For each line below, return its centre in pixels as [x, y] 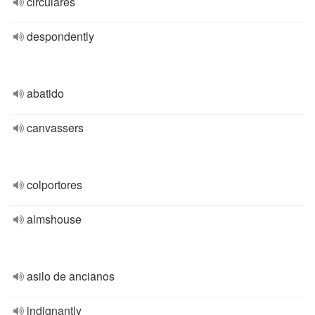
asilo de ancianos [71, 276]
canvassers [55, 128]
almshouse [54, 219]
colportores [54, 185]
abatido [45, 93]
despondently [60, 36]
